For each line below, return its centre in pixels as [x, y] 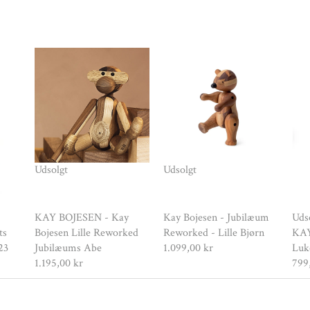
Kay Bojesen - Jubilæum [217, 217]
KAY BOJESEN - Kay [82, 217]
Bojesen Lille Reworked [87, 232]
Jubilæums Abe [69, 248]
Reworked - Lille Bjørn [214, 232]
